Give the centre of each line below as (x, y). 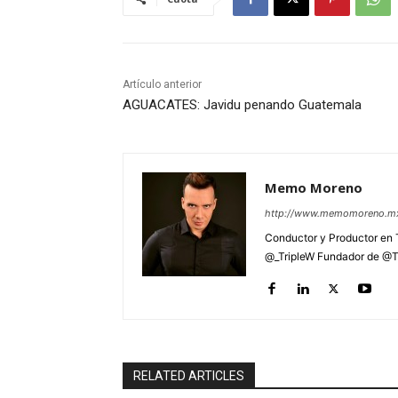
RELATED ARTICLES (189, 376)
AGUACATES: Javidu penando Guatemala (242, 105)
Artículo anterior (162, 85)
